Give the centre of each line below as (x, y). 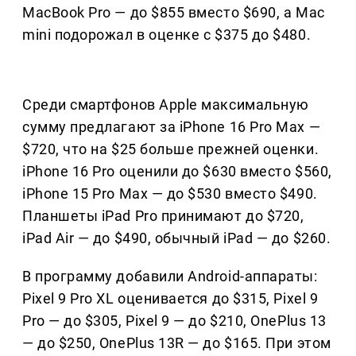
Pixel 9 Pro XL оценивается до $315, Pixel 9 (170, 299)
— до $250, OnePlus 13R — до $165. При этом (177, 343)
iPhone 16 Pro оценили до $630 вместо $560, (177, 172)
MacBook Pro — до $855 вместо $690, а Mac (174, 13)
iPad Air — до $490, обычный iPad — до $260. (177, 238)
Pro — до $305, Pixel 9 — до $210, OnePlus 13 (174, 321)
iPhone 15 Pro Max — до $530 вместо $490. (170, 194)
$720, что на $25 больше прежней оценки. (171, 149)
